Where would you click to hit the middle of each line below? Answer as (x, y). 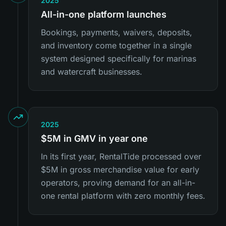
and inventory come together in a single (116, 45)
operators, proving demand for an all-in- (118, 183)
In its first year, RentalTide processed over (121, 156)
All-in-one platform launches (104, 14)
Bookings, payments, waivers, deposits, (117, 32)
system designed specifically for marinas (119, 59)
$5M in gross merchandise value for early (120, 169)
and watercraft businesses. (92, 72)
